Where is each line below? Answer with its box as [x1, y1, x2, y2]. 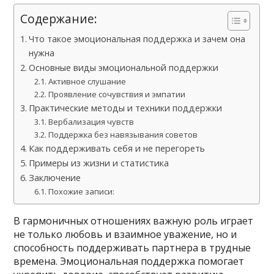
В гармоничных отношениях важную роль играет [13, 214, 254, 228]
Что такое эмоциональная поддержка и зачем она [29, 33, 246, 45]
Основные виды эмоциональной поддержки [29, 62, 219, 73]
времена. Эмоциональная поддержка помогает [13, 254, 245, 268]
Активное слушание [48, 76, 126, 87]
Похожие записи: [48, 186, 114, 197]
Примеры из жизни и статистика [29, 157, 169, 169]
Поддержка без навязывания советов [48, 129, 198, 140]
